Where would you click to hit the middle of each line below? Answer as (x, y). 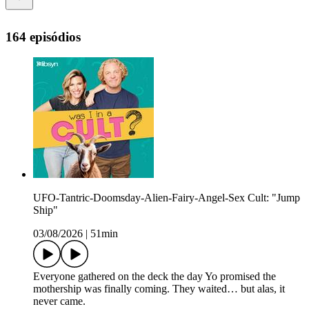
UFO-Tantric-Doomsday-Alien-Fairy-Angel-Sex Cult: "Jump (167, 198)
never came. (61, 301)
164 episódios (43, 37)
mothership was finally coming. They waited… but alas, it (159, 289)
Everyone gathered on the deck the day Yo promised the (154, 277)
